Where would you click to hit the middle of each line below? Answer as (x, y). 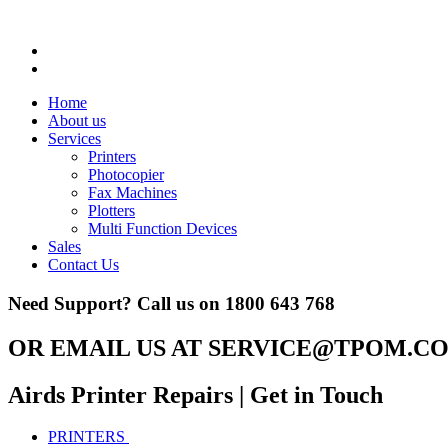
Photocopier (126, 174)
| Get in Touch (311, 394)
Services (74, 138)
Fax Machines (132, 192)
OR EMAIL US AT (108, 347)
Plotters (111, 210)
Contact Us (83, 264)
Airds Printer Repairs (123, 394)
